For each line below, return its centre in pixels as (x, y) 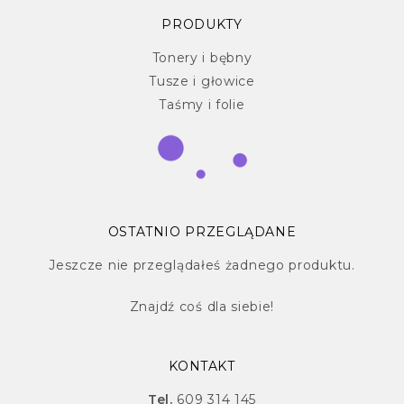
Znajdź (152, 307)
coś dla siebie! (225, 307)
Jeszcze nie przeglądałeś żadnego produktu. (202, 266)
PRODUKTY (202, 25)
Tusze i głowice (202, 82)
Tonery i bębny (202, 58)
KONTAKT (202, 367)
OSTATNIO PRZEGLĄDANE (202, 232)
